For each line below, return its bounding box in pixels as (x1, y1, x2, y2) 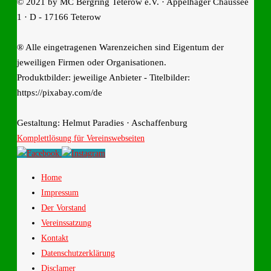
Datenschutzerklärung (41, 248, 115, 258)
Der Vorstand (41, 203, 86, 212)
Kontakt (41, 233, 68, 243)
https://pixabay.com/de (17, 87, 102, 97)
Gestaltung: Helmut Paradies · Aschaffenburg (17, 117, 188, 128)
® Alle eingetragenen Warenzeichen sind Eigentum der (17, 42, 224, 52)
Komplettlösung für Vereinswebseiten (17, 133, 145, 143)
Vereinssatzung (41, 218, 91, 227)
